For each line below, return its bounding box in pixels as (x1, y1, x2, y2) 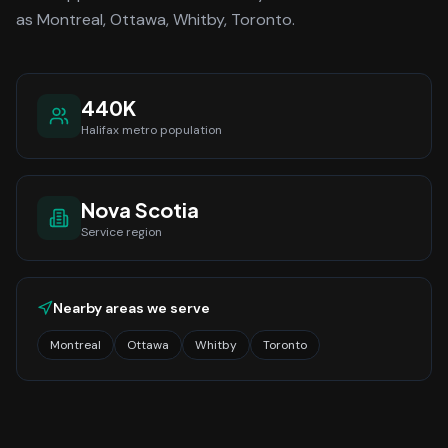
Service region (81, 224, 162, 240)
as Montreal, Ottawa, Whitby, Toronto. (16, 9, 295, 30)
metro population (119, 122, 222, 138)
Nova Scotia (81, 197, 199, 222)
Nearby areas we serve (53, 299, 210, 317)
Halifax (81, 122, 119, 138)
